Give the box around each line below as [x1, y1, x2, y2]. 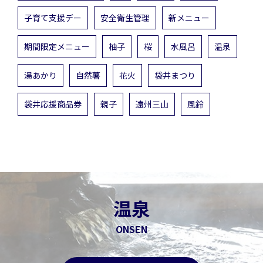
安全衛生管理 [100, 11, 150, 23]
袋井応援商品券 [24, 97, 82, 110]
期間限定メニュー [24, 40, 90, 52]
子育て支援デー [24, 11, 82, 23]
